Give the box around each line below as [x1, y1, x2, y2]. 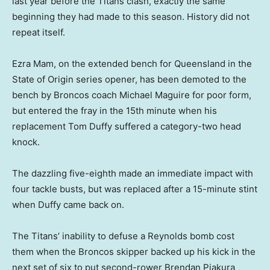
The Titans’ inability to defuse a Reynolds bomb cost [12, 230, 234, 242]
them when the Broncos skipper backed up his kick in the [12, 246, 256, 258]
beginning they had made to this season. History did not [12, 11, 250, 23]
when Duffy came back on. [12, 199, 124, 211]
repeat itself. [12, 27, 65, 39]
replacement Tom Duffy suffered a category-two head [12, 121, 241, 133]
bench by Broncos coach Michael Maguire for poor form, [12, 89, 251, 101]
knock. [12, 136, 40, 148]
